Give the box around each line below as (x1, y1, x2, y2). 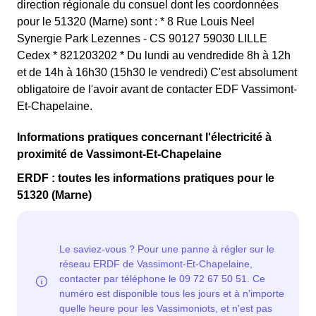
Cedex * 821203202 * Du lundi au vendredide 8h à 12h (17, 49, 291, 61)
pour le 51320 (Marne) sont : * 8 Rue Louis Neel (17, 16, 255, 28)
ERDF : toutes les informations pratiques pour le (17, 172, 274, 184)
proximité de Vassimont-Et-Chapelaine (17, 148, 221, 160)
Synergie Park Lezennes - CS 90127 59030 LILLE (17, 32, 267, 44)
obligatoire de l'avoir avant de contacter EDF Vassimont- (17, 83, 297, 95)
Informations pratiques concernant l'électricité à (17, 131, 272, 143)
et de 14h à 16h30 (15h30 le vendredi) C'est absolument (17, 66, 297, 78)
